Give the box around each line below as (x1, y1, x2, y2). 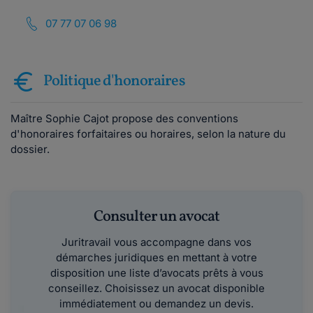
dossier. (10, 143, 50, 156)
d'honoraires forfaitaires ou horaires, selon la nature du (10, 127, 286, 140)
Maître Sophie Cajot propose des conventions (10, 112, 238, 125)
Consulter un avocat (93, 206, 220, 228)
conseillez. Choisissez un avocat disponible (48, 282, 265, 295)
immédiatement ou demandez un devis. (59, 297, 254, 310)
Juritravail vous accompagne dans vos (61, 235, 252, 249)
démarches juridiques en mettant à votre (56, 251, 257, 264)
